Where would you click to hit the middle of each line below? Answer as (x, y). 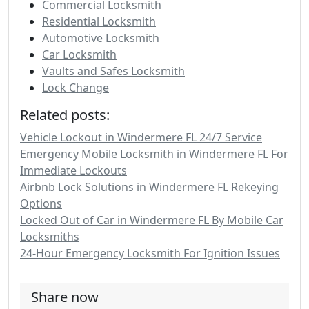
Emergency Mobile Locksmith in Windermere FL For (154, 153)
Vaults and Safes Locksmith (113, 71)
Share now (65, 297)
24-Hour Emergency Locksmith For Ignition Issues (150, 253)
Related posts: (65, 114)
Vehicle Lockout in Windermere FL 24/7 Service (141, 137)
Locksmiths (50, 236)
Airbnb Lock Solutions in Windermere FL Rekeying (149, 187)
